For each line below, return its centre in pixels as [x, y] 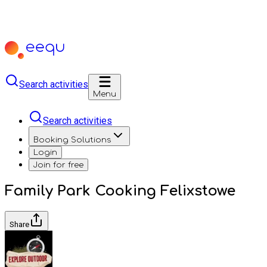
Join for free [58, 165]
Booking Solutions [72, 140]
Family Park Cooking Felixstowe [120, 191]
